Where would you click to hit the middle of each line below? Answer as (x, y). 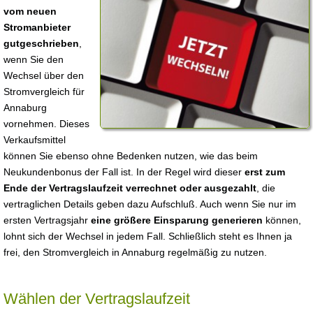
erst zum (265, 172)
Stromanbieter (37, 27)
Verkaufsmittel (35, 140)
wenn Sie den (34, 59)
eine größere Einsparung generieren (177, 220)
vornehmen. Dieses (46, 124)
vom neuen (30, 11)
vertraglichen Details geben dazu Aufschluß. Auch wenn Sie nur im (150, 204)
